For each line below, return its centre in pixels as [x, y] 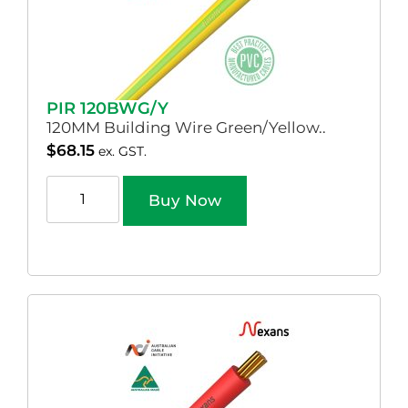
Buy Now [185, 200]
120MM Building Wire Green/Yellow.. [186, 127]
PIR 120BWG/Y [107, 108]
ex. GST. [122, 151]
